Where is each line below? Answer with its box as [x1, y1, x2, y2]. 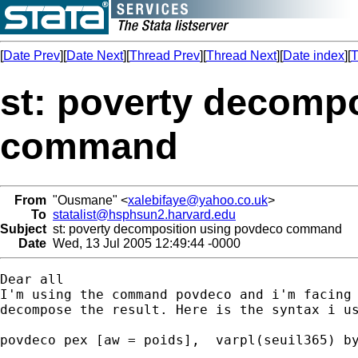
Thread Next [206, 49, 276, 62]
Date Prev [3, 49, 60, 62]
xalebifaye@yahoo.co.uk [128, 193, 268, 207]
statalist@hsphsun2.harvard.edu [53, 207, 236, 221]
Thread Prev [129, 49, 200, 62]
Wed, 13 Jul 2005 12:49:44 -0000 [46, 236, 241, 250]
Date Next [66, 49, 123, 62]
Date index [283, 49, 344, 62]
